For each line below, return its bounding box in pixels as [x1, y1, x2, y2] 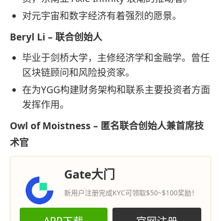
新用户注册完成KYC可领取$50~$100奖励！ [64, 187, 198, 197]
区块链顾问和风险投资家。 [22, 66, 135, 79]
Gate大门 [64, 165, 115, 182]
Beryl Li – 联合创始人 [10, 30, 102, 43]
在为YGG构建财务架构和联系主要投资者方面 [22, 83, 210, 97]
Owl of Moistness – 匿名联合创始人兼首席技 [10, 119, 204, 133]
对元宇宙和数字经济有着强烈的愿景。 [22, 9, 182, 22]
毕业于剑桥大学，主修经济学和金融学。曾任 [22, 51, 210, 65]
